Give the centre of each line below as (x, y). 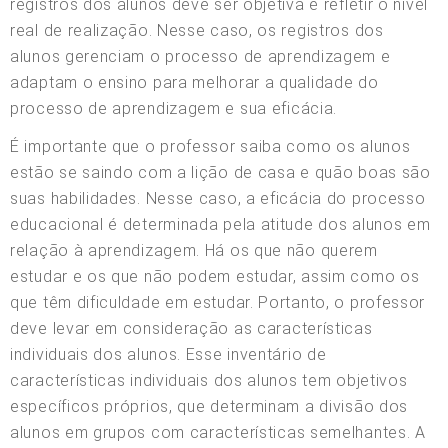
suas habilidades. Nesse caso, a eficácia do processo (218, 198)
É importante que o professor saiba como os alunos (210, 146)
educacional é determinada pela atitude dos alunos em (220, 224)
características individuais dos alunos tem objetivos (209, 380)
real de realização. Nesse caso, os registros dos (197, 30)
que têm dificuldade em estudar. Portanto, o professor (218, 302)
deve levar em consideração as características (191, 328)
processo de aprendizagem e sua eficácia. (174, 108)
